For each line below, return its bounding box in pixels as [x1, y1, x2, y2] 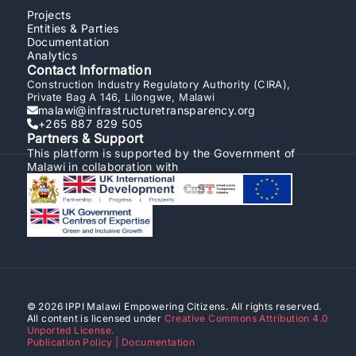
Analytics [26, 48, 78, 62]
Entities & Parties [26, 21, 119, 35]
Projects [26, 8, 72, 21]
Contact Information [26, 62, 152, 78]
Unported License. [26, 324, 114, 336]
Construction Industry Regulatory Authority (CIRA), [26, 78, 291, 91]
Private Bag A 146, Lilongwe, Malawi [26, 91, 215, 103]
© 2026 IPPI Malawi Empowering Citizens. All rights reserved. [26, 300, 322, 312]
